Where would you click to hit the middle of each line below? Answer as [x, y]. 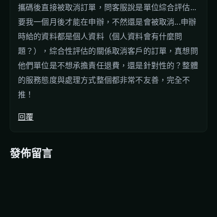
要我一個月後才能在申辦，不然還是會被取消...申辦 [107, 22]
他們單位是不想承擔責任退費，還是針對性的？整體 [108, 65]
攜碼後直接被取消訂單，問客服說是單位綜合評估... [107, 7]
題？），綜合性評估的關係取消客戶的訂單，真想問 [108, 51]
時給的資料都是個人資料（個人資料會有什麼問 [100, 36]
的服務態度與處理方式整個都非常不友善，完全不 [104, 80]
